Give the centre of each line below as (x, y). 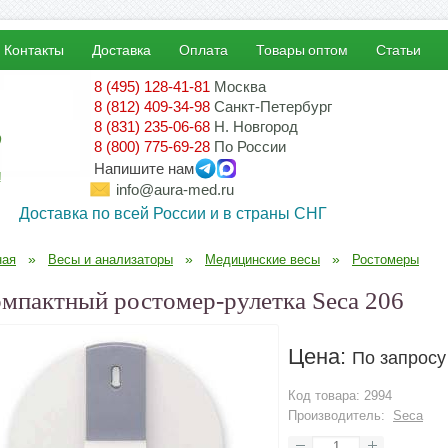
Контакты (34, 49)
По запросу (399, 358)
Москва (240, 86)
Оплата (203, 49)
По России (250, 146)
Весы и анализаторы (110, 259)
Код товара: (324, 395)
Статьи (398, 49)
